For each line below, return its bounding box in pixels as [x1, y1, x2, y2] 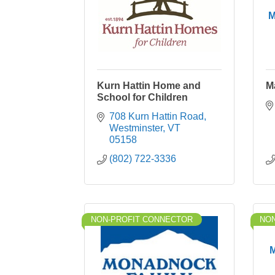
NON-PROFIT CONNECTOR [91, 215, 193, 224]
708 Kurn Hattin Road [109, 111, 204, 122]
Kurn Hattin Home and [97, 80, 201, 91]
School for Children [97, 92, 188, 103]
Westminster [109, 123, 163, 133]
